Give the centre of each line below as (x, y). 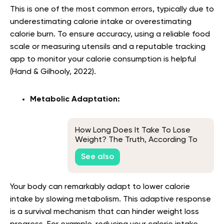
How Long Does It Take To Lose (133, 131)
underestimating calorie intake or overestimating (101, 22)
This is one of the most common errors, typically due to (112, 10)
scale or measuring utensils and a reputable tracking (108, 47)
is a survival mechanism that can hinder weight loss (104, 212)
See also (97, 157)
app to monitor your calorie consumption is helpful (103, 60)
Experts (89, 150)
